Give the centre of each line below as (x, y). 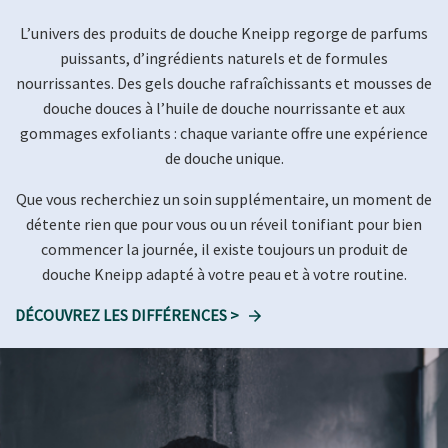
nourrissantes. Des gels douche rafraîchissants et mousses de (224, 83)
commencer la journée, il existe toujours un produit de (224, 249)
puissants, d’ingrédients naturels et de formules (224, 58)
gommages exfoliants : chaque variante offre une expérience (224, 133)
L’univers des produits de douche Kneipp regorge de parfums (224, 33)
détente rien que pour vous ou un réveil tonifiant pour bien (224, 224)
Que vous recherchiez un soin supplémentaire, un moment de (224, 199)
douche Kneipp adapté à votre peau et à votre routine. (224, 274)
